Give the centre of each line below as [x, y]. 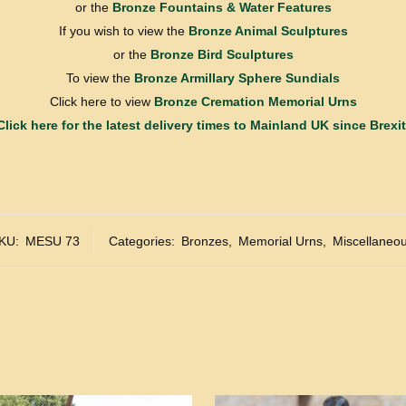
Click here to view [101, 101]
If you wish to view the [123, 31]
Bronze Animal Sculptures [268, 31]
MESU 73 [52, 241]
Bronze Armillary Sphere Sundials [237, 78]
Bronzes [204, 241]
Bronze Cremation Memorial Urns [255, 101]
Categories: [143, 241]
